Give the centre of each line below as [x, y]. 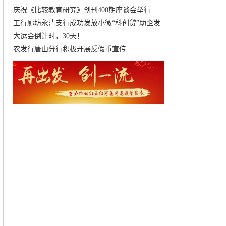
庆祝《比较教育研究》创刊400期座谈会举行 [82, 10]
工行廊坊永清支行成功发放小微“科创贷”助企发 [87, 23]
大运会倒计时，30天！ [48, 36]
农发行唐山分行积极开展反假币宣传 [70, 49]
